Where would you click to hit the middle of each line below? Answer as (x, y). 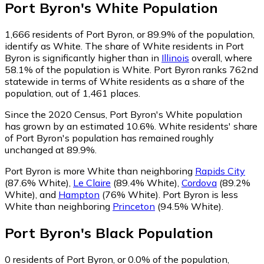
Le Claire (92, 182)
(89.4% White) (144, 182)
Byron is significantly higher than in (83, 57)
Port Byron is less (200, 194)
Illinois (175, 57)
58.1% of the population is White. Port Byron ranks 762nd (131, 69)
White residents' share (207, 126)
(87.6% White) (37, 182)
